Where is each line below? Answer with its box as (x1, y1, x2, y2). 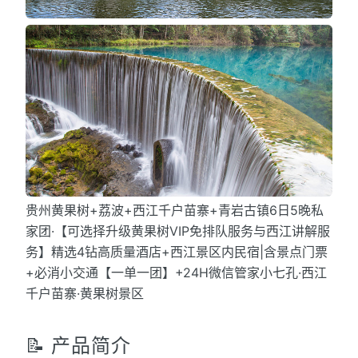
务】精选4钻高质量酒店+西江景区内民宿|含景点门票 (26, 244, 328, 261)
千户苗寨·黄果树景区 (26, 285, 144, 302)
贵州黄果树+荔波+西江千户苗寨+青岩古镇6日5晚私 (26, 202, 324, 219)
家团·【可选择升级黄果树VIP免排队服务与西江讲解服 (26, 223, 330, 240)
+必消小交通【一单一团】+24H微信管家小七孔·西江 (26, 265, 327, 281)
